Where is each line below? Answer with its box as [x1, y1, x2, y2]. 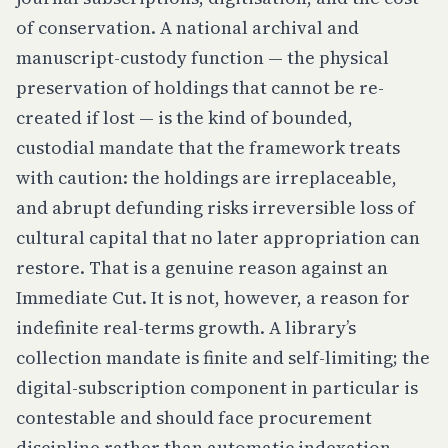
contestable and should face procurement [16, 405, 372, 430]
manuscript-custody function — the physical [16, 45, 389, 70]
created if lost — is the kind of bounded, [16, 105, 353, 130]
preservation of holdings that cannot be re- [16, 75, 384, 100]
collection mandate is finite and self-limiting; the [16, 345, 430, 370]
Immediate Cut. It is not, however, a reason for [16, 285, 410, 310]
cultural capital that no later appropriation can [16, 225, 420, 250]
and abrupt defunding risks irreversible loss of [16, 195, 415, 220]
